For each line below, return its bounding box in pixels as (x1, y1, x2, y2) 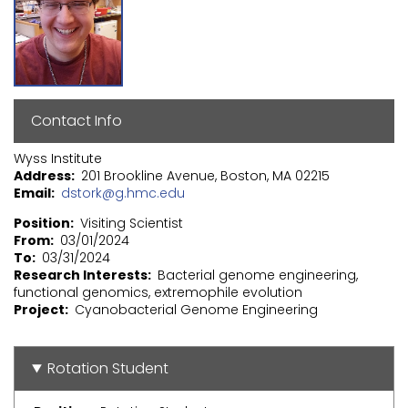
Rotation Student (47, 358, 169, 380)
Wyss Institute (14, 148, 102, 168)
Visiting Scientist (80, 213, 183, 232)
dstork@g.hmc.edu (61, 183, 185, 202)
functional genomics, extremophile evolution (14, 282, 302, 301)
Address (14, 166, 71, 185)
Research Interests (14, 265, 148, 284)
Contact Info (31, 110, 123, 132)
